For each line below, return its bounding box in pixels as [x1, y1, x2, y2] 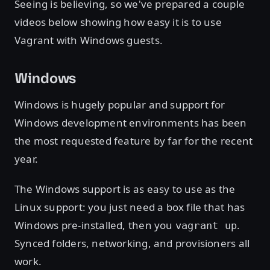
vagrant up [175, 219, 237, 231]
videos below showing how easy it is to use [14, 14, 222, 29]
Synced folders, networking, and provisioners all [14, 236, 250, 250]
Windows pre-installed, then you [14, 218, 175, 232]
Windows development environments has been [14, 115, 247, 130]
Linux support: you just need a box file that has [14, 199, 245, 214]
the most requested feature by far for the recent [14, 133, 253, 148]
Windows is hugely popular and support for [14, 97, 225, 111]
